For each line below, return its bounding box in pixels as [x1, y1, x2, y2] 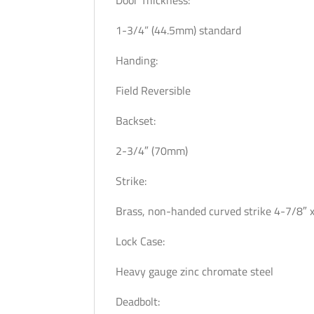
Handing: [116, 52, 158, 69]
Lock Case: [116, 233, 165, 250]
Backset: [116, 112, 156, 129]
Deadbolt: [116, 293, 163, 310]
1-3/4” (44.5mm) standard [116, 22, 242, 39]
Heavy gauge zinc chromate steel [116, 263, 274, 280]
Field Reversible [116, 82, 194, 99]
